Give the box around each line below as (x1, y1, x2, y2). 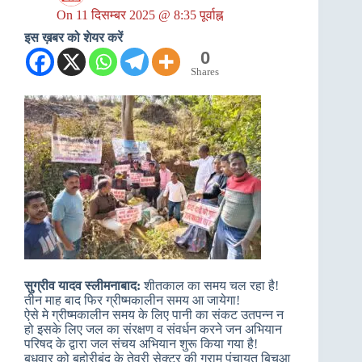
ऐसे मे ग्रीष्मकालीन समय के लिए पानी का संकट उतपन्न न (24, 308, 284, 322)
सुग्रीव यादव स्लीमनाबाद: (24, 279, 141, 293)
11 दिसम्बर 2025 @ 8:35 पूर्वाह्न (76, 8, 224, 22)
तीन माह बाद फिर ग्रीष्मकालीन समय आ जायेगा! (24, 293, 240, 307)
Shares (191, 65, 219, 78)
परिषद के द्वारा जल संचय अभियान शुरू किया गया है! (24, 337, 258, 351)
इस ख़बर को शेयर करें (24, 31, 123, 44)
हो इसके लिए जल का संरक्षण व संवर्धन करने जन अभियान (24, 322, 282, 336)
